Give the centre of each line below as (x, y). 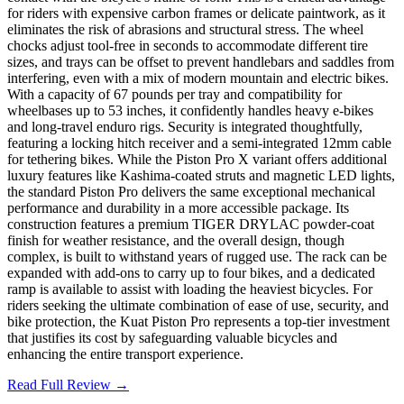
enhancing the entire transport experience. (125, 353)
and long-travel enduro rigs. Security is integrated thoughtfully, (185, 126)
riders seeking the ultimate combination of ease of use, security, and (198, 305)
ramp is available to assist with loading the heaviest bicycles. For (190, 289)
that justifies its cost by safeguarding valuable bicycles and (172, 337)
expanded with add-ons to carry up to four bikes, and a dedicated (191, 272)
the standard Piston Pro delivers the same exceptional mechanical (191, 191)
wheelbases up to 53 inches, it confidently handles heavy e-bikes (190, 110)
